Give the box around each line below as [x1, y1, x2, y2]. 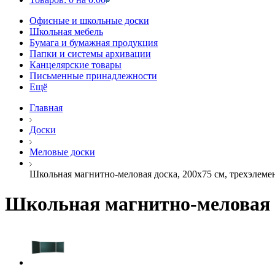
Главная [29, 103, 63, 113]
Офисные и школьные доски [29, 15, 149, 26]
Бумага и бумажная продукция [29, 37, 158, 48]
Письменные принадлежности [29, 71, 157, 81]
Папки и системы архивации [29, 48, 151, 59]
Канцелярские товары [29, 60, 122, 70]
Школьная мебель [29, 26, 103, 37]
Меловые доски [29, 147, 95, 157]
